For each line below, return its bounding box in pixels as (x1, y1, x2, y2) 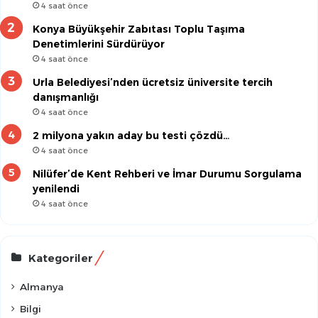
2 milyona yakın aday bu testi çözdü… (33, 129, 230, 143)
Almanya (20, 281, 64, 293)
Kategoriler (28, 251, 93, 265)
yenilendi (33, 182, 79, 196)
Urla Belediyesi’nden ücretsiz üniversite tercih (33, 76, 273, 89)
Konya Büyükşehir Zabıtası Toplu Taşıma (33, 23, 245, 36)
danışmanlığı (33, 91, 99, 104)
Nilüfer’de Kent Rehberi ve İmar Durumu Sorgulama (33, 168, 302, 181)
